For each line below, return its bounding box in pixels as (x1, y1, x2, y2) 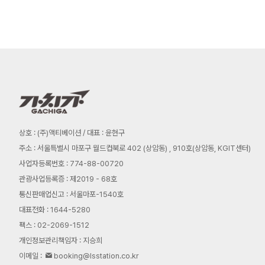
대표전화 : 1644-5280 (19, 205, 91, 214)
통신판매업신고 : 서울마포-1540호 (19, 190, 124, 199)
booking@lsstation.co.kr (53, 251, 139, 260)
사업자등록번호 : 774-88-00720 (19, 159, 124, 168)
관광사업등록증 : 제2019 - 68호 (19, 174, 117, 183)
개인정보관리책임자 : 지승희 (19, 236, 102, 245)
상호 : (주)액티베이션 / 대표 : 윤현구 (19, 128, 125, 137)
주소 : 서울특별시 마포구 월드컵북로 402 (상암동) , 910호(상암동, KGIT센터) (19, 144, 251, 153)
